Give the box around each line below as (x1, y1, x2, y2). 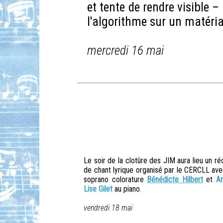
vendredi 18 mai (84, 203, 133, 213)
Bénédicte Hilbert (147, 175, 203, 185)
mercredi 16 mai (87, 43, 164, 58)
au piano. (112, 184, 142, 194)
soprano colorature (84, 175, 147, 185)
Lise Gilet (84, 184, 113, 194)
